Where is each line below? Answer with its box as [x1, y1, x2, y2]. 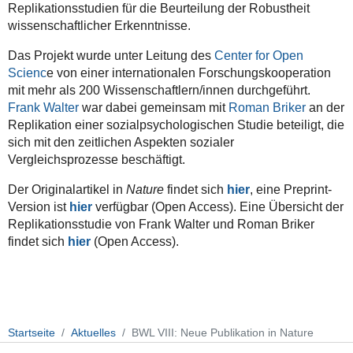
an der [305, 100, 344, 114]
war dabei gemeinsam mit [78, 100, 229, 114]
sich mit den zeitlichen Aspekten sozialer [7, 135, 234, 149]
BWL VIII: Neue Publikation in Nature [132, 326, 314, 340]
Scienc [7, 65, 46, 80]
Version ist [7, 199, 69, 214]
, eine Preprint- [249, 182, 332, 196]
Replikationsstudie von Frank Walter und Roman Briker [7, 217, 314, 231]
